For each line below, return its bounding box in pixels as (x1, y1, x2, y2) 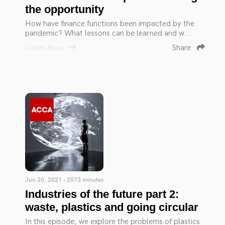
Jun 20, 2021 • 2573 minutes (25, 176, 103, 184)
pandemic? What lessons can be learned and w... (25, 29, 191, 38)
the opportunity (25, 3, 104, 16)
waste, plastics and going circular (25, 201, 198, 213)
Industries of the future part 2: (25, 188, 179, 200)
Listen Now (25, 43, 65, 53)
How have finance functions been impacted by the (25, 19, 194, 29)
